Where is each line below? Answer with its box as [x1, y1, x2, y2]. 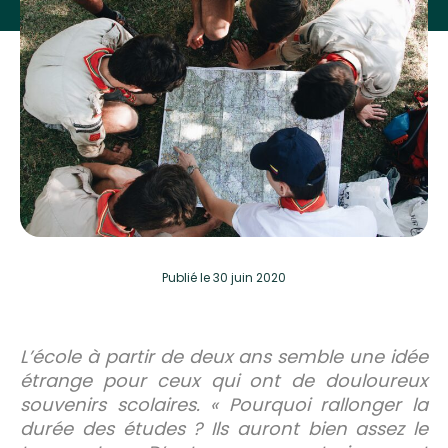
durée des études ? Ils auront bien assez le [20, 415, 428, 441]
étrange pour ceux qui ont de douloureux [20, 367, 428, 393]
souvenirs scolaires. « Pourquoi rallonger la [20, 391, 428, 417]
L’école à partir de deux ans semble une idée [20, 343, 428, 369]
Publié [162, 268, 200, 286]
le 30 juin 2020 [200, 268, 286, 286]
